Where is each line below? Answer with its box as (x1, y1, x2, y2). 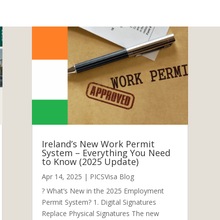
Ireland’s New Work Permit (41, 137, 155, 150)
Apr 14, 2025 (41, 171, 82, 181)
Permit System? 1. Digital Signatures (41, 197, 156, 207)
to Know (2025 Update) (41, 155, 138, 167)
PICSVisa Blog (89, 171, 134, 181)
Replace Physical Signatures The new (41, 208, 159, 218)
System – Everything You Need (41, 146, 170, 159)
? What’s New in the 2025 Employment (41, 186, 164, 195)
